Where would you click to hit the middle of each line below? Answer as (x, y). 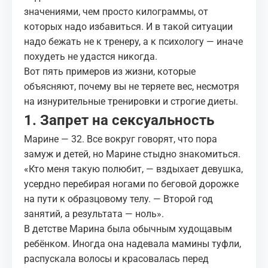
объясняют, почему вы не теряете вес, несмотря (132, 86)
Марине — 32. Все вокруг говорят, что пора (121, 139)
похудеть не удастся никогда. (91, 57)
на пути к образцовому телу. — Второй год (118, 199)
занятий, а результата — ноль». (94, 214)
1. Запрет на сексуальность (119, 120)
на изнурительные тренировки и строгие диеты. (131, 101)
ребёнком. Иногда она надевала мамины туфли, (133, 244)
